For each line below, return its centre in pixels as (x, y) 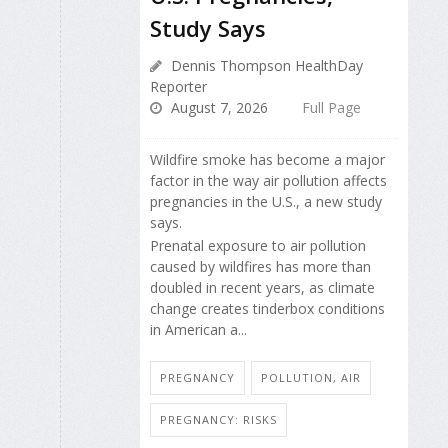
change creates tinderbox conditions (267, 308)
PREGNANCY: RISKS (218, 419)
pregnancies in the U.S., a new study (266, 202)
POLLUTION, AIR (311, 377)
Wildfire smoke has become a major (267, 160)
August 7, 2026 (217, 108)
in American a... (198, 329)
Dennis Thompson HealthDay (265, 66)
